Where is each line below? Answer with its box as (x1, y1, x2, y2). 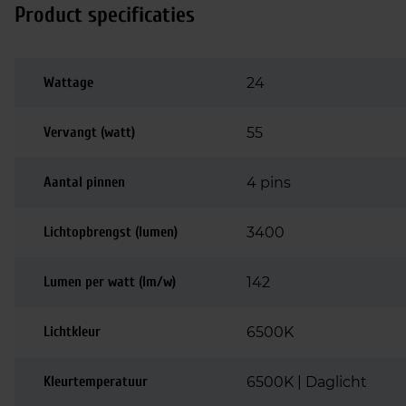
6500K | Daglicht (246, 373, 367, 391)
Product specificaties (14, 3, 195, 27)
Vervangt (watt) (43, 124, 135, 140)
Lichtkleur (43, 324, 101, 340)
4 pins (246, 174, 291, 191)
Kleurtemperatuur (43, 373, 148, 390)
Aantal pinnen (43, 174, 125, 190)
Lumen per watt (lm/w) (43, 274, 176, 290)
